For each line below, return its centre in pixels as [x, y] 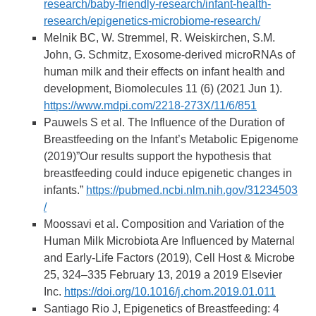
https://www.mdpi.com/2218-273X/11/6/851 [151, 105]
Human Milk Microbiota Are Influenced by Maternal [170, 241]
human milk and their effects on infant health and [165, 71]
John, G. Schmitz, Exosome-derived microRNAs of [170, 54]
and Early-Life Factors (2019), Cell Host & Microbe [170, 257]
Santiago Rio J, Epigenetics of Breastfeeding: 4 [162, 308]
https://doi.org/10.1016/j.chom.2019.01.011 [170, 291]
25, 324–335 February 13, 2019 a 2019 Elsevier [163, 274]
